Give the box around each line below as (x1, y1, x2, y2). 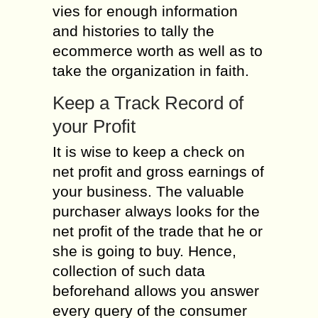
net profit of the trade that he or (53, 222, 263, 239)
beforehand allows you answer (53, 282, 259, 299)
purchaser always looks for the (53, 202, 260, 219)
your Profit (53, 115, 136, 137)
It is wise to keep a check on (53, 143, 245, 160)
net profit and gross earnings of (53, 163, 264, 180)
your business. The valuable (53, 182, 244, 199)
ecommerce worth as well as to (53, 42, 263, 59)
